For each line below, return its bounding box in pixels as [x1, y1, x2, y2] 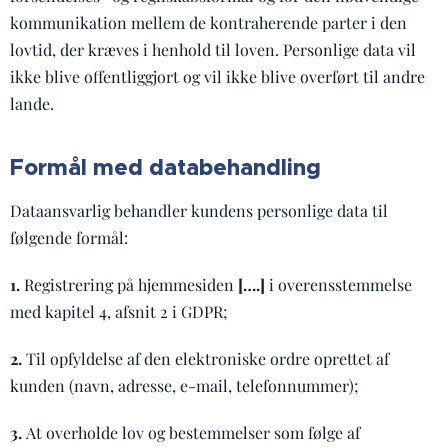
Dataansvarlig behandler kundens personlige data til [10, 200, 388, 221]
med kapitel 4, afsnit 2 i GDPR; [10, 301, 228, 322]
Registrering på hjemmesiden [24, 274, 238, 295]
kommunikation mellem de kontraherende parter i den [10, 12, 407, 33]
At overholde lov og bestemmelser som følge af [26, 422, 360, 443]
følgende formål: [10, 227, 128, 248]
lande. [10, 93, 54, 114]
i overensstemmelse [265, 274, 412, 295]
